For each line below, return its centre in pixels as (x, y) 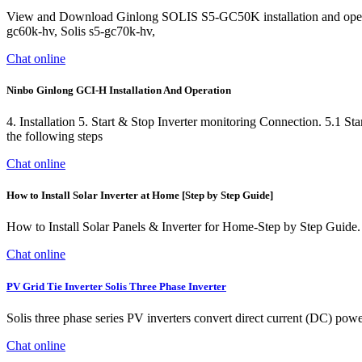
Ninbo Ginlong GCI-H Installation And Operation (119, 90)
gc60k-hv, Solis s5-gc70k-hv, (81, 31)
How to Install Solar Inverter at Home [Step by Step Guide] (140, 196)
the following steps (55, 137)
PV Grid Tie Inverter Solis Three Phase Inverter (116, 286)
